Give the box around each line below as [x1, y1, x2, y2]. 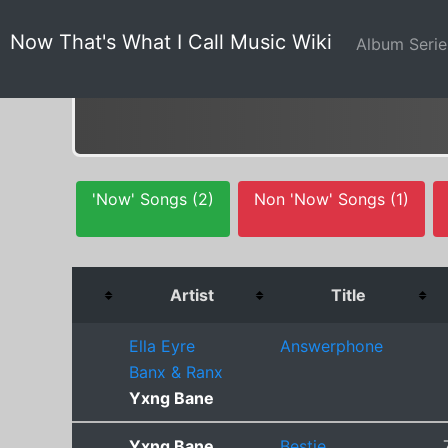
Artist [169, 284, 214, 305]
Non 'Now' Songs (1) [254, 188, 409, 209]
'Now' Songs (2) [92, 188, 214, 209]
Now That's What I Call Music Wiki [10, 30, 332, 54]
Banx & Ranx [129, 361, 223, 382]
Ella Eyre [129, 335, 195, 356]
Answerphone [280, 335, 383, 356]
